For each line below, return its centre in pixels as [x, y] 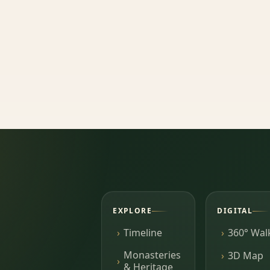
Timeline [143, 233]
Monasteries [152, 255]
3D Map [245, 255]
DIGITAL [235, 211]
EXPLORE [132, 211]
